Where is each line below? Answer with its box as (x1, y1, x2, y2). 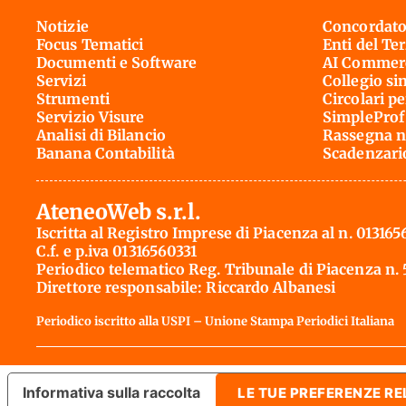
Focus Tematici (36, 34, 144, 53)
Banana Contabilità (36, 143, 175, 162)
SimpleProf (323, 107, 404, 126)
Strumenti (36, 89, 110, 108)
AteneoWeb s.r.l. (36, 198, 201, 225)
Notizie (36, 16, 89, 35)
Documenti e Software (36, 53, 197, 72)
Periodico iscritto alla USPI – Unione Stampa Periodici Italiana (36, 314, 394, 330)
